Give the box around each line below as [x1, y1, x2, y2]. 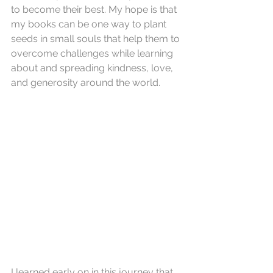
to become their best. [11, 4, 108, 16]
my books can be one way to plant [11, 18, 169, 30]
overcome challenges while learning [11, 48, 175, 60]
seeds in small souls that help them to [11, 33, 182, 45]
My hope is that [108, 4, 179, 16]
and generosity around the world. [11, 77, 160, 89]
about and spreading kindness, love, [11, 62, 175, 74]
